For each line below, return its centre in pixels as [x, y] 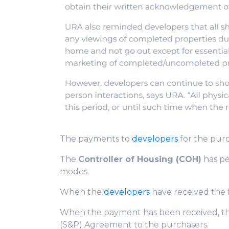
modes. [74, 171]
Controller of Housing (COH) [140, 159]
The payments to [96, 139]
